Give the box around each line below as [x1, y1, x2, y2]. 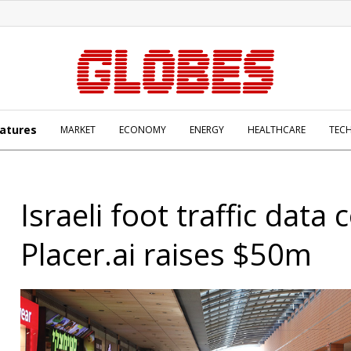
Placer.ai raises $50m [20, 233, 312, 274]
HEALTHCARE [248, 123, 306, 136]
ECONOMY [119, 123, 166, 136]
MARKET [60, 123, 96, 136]
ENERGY [190, 123, 224, 136]
